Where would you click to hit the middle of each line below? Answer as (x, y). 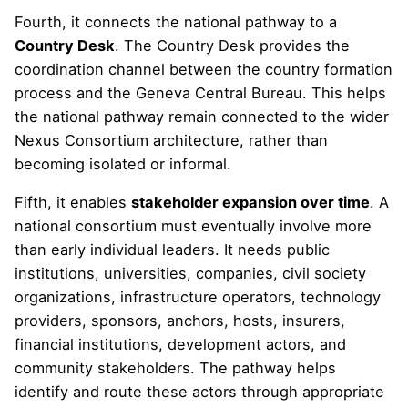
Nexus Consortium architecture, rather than (171, 140)
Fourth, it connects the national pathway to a (176, 21)
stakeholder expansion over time (250, 203)
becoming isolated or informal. (123, 163)
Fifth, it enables (73, 203)
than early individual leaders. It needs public (172, 250)
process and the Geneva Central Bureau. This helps (200, 92)
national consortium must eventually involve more (193, 226)
